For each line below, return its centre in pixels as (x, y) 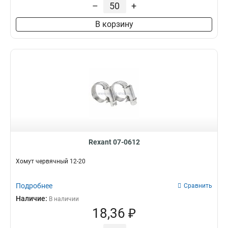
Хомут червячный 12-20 (51, 161)
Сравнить (198, 186)
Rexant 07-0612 (114, 142)
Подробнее (34, 186)
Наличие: (32, 198)
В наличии (64, 199)
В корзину (114, 24)
